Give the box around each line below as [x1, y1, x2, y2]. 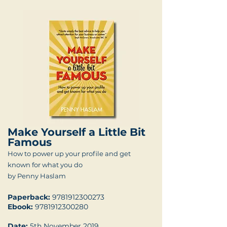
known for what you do [8, 160, 83, 169]
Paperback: [8, 192, 50, 202]
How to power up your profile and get [8, 149, 131, 158]
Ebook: [8, 202, 33, 211]
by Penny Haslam [8, 171, 66, 180]
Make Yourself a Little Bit [8, 125, 145, 138]
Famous [8, 135, 52, 148]
